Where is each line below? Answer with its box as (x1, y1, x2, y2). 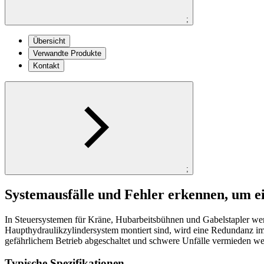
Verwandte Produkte (33, 48, 101, 58)
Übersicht (33, 36, 65, 45)
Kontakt (33, 61, 60, 70)
